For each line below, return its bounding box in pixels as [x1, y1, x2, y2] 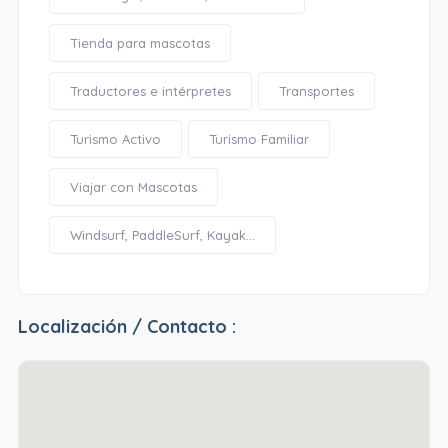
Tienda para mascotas [69, 35, 210, 51]
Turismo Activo [69, 131, 161, 147]
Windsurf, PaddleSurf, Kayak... [69, 227, 255, 243]
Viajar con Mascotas [69, 179, 197, 195]
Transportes [278, 83, 354, 99]
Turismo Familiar [208, 131, 309, 147]
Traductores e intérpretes [69, 83, 231, 99]
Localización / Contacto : [17, 315, 236, 338]
